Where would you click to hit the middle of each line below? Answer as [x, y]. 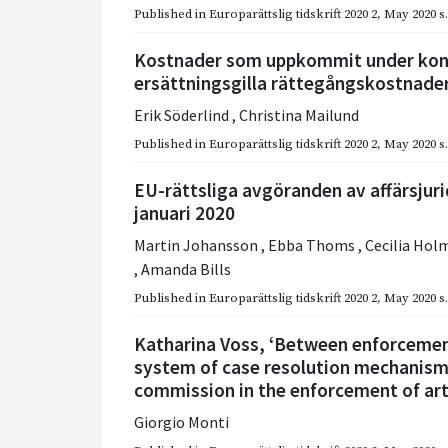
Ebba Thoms [313, 245]
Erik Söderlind [183, 115]
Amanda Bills [186, 269]
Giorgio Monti [181, 422]
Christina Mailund [299, 115]
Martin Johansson [197, 245]
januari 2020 [184, 213]
